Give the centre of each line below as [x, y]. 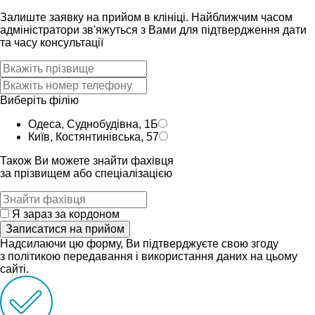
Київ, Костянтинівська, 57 [94, 136]
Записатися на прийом [65, 229]
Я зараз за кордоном [66, 214]
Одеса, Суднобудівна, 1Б [93, 124]
